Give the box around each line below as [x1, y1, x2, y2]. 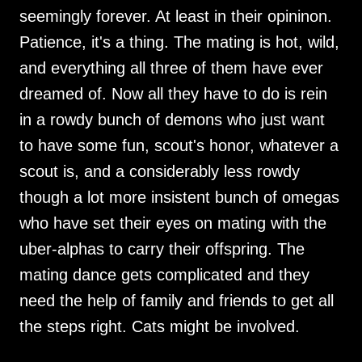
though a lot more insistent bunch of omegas [19, 188, 339, 207]
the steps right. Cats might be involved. [19, 318, 300, 336]
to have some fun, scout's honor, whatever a [19, 137, 339, 155]
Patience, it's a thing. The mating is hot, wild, [19, 33, 339, 52]
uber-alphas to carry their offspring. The [19, 240, 305, 259]
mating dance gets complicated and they [19, 266, 309, 284]
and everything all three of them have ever [19, 59, 323, 78]
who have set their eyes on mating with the [19, 214, 326, 233]
